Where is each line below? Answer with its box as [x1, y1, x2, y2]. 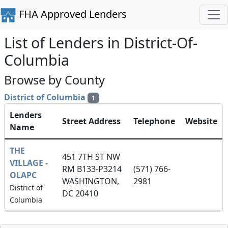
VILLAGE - [10, 157, 48, 168]
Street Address [62, 115, 121, 127]
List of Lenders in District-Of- [4, 32, 197, 52]
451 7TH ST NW [62, 151, 120, 162]
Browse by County [4, 71, 105, 88]
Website [185, 115, 217, 127]
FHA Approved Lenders [16, 7, 127, 21]
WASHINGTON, [62, 175, 119, 187]
